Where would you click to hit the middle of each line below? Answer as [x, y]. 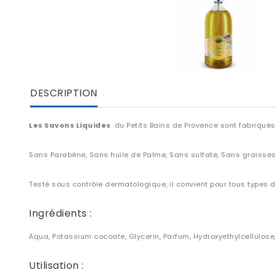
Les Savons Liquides [71, 126]
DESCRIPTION [64, 93]
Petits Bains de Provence [171, 126]
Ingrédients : [62, 214]
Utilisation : [56, 266]
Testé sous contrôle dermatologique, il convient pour [129, 184]
